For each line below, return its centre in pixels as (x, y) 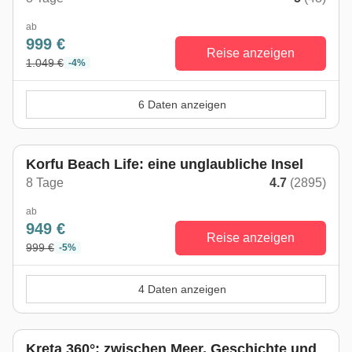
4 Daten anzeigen (182, 289)
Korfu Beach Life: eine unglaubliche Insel (165, 164)
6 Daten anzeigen (182, 104)
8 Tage (45, 183)
